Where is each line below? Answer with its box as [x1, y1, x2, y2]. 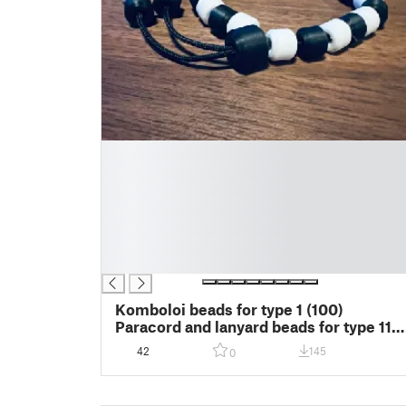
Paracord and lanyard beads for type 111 [115, 316, 398, 335]
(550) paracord [115, 333, 223, 353]
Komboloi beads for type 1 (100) [115, 299, 343, 318]
